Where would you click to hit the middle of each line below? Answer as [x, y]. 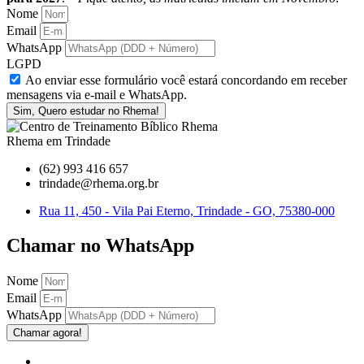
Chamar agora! [48, 332]
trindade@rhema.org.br [99, 183]
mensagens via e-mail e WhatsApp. [97, 94]
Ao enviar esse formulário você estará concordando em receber [186, 80]
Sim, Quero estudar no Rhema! [86, 110]
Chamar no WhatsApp [100, 245]
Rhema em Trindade [58, 141]
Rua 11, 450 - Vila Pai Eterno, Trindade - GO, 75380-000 [187, 210]
